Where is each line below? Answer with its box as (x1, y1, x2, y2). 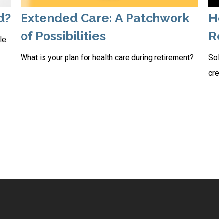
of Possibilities (21, 28, 106, 43)
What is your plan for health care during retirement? (21, 52, 194, 62)
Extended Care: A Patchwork (21, 10, 190, 25)
